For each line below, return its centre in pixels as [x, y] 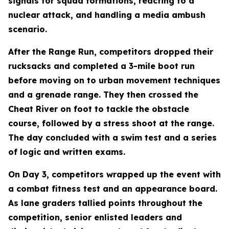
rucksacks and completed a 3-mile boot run [101, 66]
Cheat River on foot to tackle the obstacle [99, 109]
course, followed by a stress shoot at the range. [111, 123]
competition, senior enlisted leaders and [95, 217]
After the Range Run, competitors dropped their [111, 52]
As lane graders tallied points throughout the [105, 203]
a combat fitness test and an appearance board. [113, 189]
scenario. [28, 29]
